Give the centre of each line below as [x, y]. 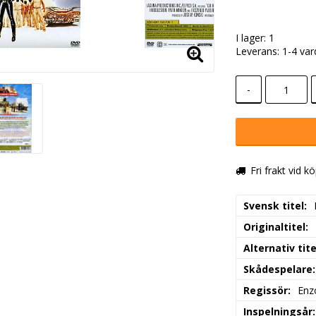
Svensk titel [274, 206]
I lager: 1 [255, 38]
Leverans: [259, 51]
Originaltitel [275, 227]
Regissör [266, 291]
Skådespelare [278, 269]
